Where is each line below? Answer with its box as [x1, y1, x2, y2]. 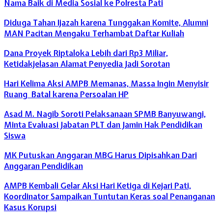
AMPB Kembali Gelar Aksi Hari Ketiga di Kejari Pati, [4, 180, 191, 191]
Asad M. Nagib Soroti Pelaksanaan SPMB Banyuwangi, [4, 108, 206, 119]
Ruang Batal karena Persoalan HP [4, 88, 129, 100]
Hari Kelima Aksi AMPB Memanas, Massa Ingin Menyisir [4, 78, 209, 89]
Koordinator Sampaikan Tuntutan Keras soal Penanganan [4, 191, 215, 202]
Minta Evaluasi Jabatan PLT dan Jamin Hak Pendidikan [4, 119, 202, 130]
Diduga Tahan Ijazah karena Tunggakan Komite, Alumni [4, 17, 208, 28]
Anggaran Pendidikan [4, 160, 83, 171]
